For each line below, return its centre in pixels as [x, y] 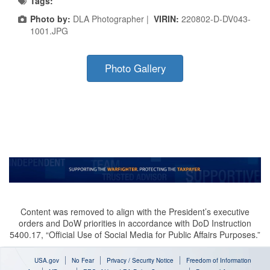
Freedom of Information [218, 261]
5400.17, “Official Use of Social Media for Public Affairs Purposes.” [135, 235]
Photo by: [50, 19]
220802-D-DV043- [216, 19]
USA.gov [46, 261]
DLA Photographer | [112, 19]
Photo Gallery [135, 68]
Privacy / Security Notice [140, 261]
